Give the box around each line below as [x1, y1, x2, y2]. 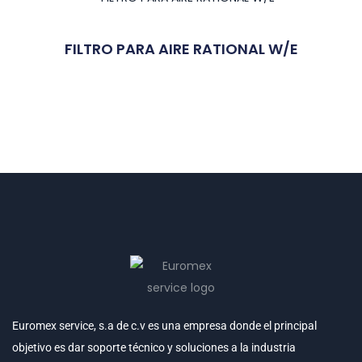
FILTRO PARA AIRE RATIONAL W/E [64, 38, 298, 59]
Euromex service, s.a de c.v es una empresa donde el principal [12, 318, 317, 332]
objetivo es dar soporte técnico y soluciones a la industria [12, 340, 296, 354]
